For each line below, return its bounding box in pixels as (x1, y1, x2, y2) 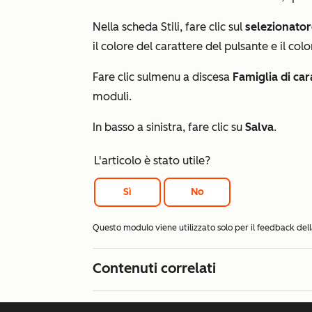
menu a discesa (151, 70, 233, 84)
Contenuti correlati (93, 260, 216, 277)
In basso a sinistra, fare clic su (93, 120, 245, 134)
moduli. (93, 90, 132, 103)
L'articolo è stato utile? (94, 154, 210, 167)
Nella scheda (93, 20, 161, 33)
